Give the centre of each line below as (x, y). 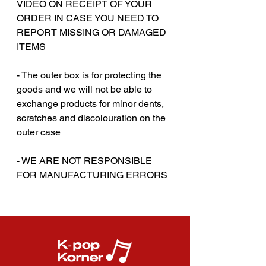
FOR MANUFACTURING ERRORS (92, 175)
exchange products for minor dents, (90, 103)
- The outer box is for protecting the (89, 75)
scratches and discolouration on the (91, 118)
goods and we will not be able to (84, 89)
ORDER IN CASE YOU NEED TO (88, 18)
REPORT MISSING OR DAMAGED (91, 32)
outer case (39, 132)
